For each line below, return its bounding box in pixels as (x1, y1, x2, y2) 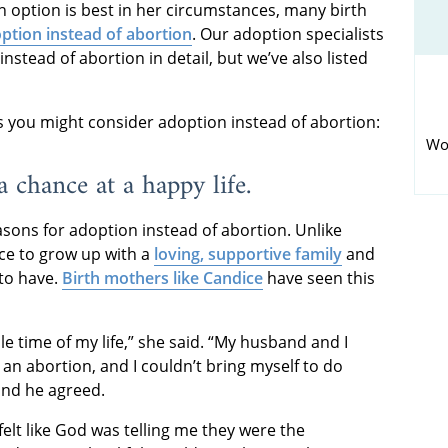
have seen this (263, 267, 375, 290)
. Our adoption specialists (192, 22, 384, 45)
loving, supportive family (154, 243, 342, 266)
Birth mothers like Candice (62, 267, 263, 290)
